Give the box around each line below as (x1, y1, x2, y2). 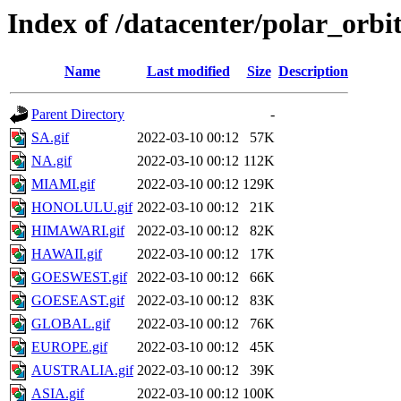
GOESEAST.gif (31, 293, 124, 309)
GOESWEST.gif (31, 269, 127, 286)
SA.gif (31, 130, 69, 146)
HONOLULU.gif (31, 200, 132, 216)
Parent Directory (31, 107, 124, 123)
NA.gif (31, 153, 72, 169)
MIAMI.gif (31, 176, 95, 192)
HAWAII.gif (31, 246, 102, 262)
